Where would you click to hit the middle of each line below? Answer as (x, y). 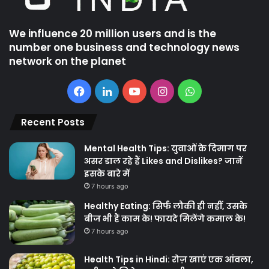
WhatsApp (221, 91)
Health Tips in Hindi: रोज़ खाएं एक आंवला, (169, 260)
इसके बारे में (107, 174)
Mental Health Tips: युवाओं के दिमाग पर (165, 149)
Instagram (192, 91)
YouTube (162, 91)
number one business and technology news (124, 48)
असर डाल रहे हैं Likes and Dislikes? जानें (163, 161)
